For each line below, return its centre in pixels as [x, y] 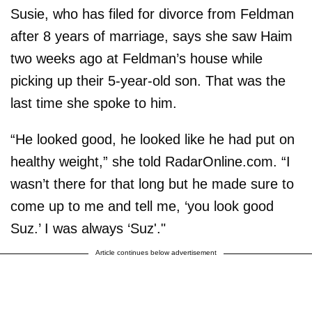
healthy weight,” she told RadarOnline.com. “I [150, 161]
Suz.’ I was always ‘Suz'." [88, 228]
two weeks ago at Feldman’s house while [136, 58]
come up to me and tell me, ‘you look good [142, 206]
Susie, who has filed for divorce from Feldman [152, 14]
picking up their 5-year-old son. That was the [148, 80]
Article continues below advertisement [156, 252]
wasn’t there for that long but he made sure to [152, 184]
